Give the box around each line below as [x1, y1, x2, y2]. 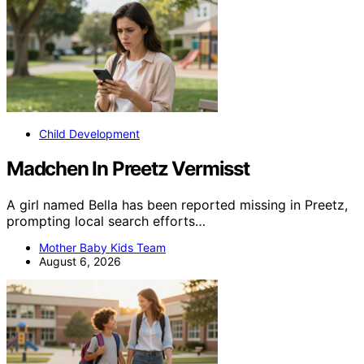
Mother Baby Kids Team [39, 240, 166, 255]
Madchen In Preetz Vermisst [6, 157, 249, 181]
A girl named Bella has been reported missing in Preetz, [6, 197, 348, 214]
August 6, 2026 [39, 254, 121, 269]
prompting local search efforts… [6, 213, 206, 230]
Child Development [39, 127, 140, 141]
